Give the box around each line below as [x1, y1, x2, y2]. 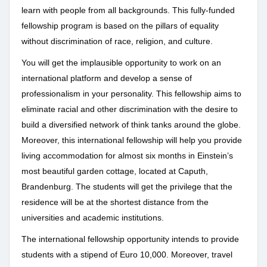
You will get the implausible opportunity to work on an [21, 58, 221, 68]
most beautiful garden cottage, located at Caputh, [21, 166, 208, 176]
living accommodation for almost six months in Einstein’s [21, 151, 233, 161]
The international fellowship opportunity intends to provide [21, 234, 239, 244]
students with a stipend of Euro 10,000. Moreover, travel [21, 250, 232, 260]
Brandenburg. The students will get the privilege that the [21, 182, 232, 192]
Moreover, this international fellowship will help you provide [21, 135, 242, 145]
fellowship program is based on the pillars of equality [21, 21, 219, 31]
